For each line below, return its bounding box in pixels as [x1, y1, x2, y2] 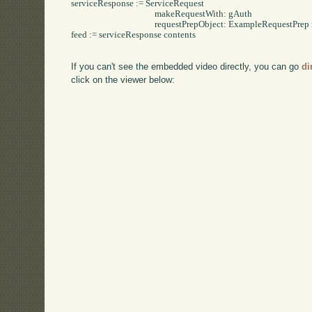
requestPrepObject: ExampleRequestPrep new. [71, 19, 155, 30]
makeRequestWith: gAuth [71, 9, 155, 19]
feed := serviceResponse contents [71, 30, 196, 40]
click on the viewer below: [71, 75, 175, 86]
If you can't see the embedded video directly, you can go [71, 61, 302, 72]
